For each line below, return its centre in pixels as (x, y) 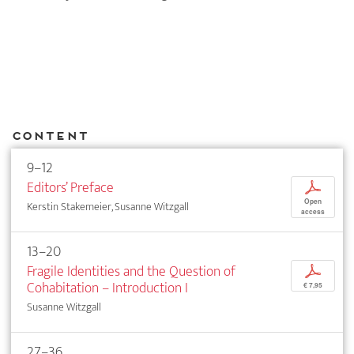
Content (49, 136)
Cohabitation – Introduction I (107, 288)
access (313, 211)
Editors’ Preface (70, 187)
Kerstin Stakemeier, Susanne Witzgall (108, 206)
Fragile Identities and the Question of (131, 271)
